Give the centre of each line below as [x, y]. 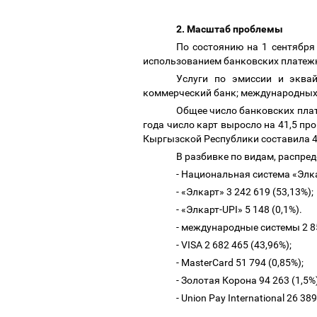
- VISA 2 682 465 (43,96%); [235, 245]
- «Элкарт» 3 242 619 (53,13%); [246, 192]
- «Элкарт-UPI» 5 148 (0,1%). [240, 209]
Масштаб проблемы [236, 29]
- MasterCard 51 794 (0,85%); [241, 263]
